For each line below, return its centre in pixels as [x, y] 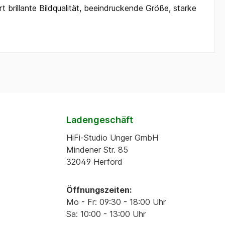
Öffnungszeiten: [99, 190]
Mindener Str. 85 [97, 150]
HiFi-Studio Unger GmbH [112, 138]
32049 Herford [94, 162]
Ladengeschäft [100, 120]
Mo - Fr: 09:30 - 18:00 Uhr [116, 202]
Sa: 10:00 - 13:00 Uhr [106, 214]
